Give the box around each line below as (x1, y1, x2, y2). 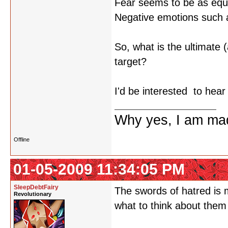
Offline (14, 136, 30, 142)
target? (115, 56, 147, 67)
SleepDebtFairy (14, 184, 59, 191)
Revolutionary (14, 191, 51, 197)
